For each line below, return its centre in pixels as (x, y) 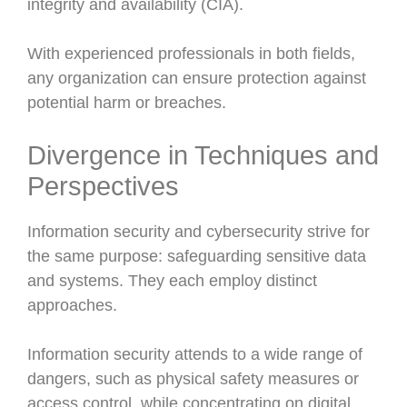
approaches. (72, 305)
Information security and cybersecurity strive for (199, 232)
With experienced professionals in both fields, (191, 54)
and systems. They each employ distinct (172, 281)
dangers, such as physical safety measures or (193, 379)
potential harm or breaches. (127, 103)
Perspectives (103, 186)
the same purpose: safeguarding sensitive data (197, 256)
